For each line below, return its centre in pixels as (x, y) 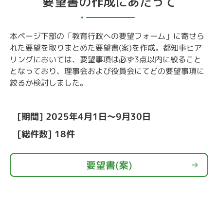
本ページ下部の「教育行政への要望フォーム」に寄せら (107, 36)
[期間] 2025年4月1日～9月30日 (84, 117)
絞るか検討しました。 (48, 83)
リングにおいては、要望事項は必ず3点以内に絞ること (106, 60)
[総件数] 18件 (46, 134)
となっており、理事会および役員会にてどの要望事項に (107, 71)
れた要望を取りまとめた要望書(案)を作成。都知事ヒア (106, 48)
